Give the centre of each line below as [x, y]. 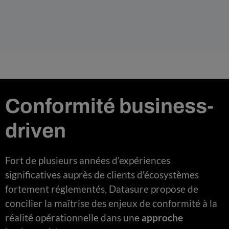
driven [36, 130]
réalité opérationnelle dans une [73, 217]
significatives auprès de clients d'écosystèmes [102, 174]
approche [162, 217]
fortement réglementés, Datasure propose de [102, 189]
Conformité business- [109, 106]
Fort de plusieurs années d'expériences [88, 160]
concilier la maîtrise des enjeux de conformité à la [111, 203]
